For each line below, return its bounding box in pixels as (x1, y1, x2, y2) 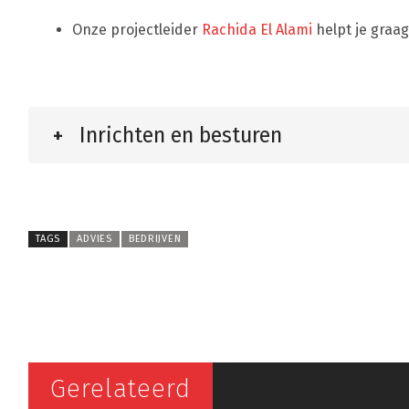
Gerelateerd (50, 373, 191, 404)
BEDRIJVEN (129, 233, 182, 246)
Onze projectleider (71, 21, 202, 39)
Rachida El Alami (201, 21, 312, 39)
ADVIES (77, 233, 112, 246)
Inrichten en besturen (79, 122, 282, 149)
